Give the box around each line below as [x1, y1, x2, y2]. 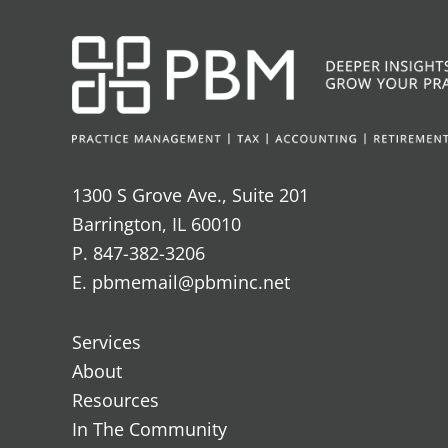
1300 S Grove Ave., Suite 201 [72, 182, 309, 207]
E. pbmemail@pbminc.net [72, 269, 290, 294]
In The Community [72, 417, 227, 442]
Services [72, 330, 141, 355]
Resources [72, 388, 159, 413]
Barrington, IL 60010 [72, 211, 241, 236]
